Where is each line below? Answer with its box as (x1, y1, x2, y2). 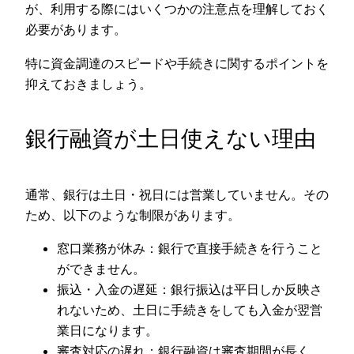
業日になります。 (57, 322, 158, 339)
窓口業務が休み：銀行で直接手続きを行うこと (57, 240, 322, 257)
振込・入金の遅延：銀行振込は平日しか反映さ (57, 281, 322, 298)
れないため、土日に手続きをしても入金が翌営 (57, 302, 322, 318)
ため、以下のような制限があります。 (25, 206, 240, 223)
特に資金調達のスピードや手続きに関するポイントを (25, 55, 329, 71)
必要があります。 (25, 21, 126, 38)
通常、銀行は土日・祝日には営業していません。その (25, 186, 329, 202)
